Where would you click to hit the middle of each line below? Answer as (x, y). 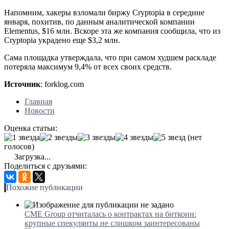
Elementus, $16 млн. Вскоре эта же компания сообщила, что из (112, 31)
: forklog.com (62, 84)
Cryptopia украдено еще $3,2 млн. (62, 40)
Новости (40, 110)
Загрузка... (31, 156)
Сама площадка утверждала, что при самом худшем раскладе (110, 57)
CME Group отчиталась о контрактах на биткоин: (110, 214)
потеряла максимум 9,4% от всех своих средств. (88, 66)
